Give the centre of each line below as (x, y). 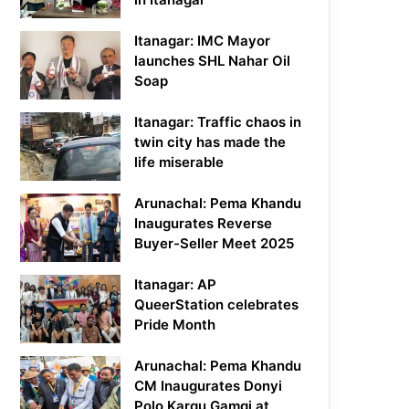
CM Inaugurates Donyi (209, 386)
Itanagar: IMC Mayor (203, 41)
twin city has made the (210, 142)
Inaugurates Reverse (204, 224)
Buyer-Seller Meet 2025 (215, 244)
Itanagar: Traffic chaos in (218, 122)
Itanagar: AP (176, 285)
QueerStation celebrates (217, 305)
